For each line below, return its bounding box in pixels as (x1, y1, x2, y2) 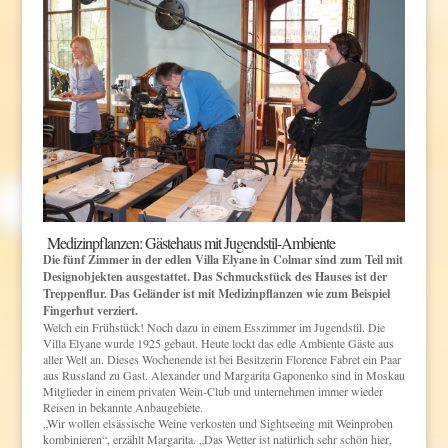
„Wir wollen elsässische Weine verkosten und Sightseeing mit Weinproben (42, 414, 393, 431)
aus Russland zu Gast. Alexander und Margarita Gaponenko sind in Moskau (42, 366, 405, 383)
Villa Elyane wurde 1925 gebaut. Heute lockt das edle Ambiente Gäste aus (42, 334, 394, 351)
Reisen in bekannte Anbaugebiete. (42, 398, 203, 415)
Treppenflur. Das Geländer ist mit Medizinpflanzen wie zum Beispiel (42, 284, 390, 302)
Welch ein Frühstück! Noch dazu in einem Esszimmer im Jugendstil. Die (42, 318, 385, 335)
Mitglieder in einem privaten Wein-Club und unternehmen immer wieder (42, 382, 383, 399)
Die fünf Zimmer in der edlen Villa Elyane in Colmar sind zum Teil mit (42, 250, 403, 268)
